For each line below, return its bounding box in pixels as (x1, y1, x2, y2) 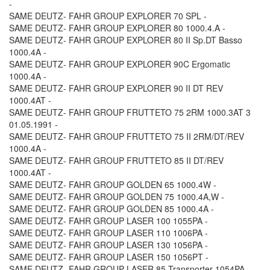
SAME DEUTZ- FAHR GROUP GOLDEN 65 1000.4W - (9, 178, 216, 191)
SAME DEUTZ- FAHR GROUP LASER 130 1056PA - (9, 239, 208, 251)
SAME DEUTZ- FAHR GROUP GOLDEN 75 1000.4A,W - (9, 190, 224, 203)
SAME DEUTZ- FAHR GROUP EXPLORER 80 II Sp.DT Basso (9, 34, 242, 46)
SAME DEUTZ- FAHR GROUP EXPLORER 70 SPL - (9, 10, 207, 22)
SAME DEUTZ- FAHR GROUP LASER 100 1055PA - (9, 215, 208, 227)
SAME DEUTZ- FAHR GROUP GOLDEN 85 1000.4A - (9, 202, 214, 215)
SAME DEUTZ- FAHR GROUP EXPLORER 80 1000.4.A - (9, 22, 225, 34)
